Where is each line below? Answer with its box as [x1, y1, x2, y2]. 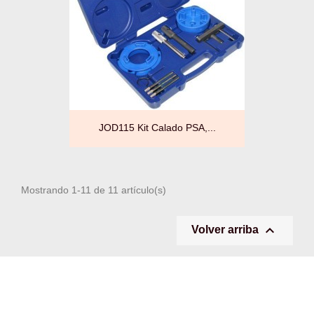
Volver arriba [191, 224, 261, 236]
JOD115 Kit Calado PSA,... [98, 121, 216, 133]
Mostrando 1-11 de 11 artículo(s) [21, 184, 166, 196]
